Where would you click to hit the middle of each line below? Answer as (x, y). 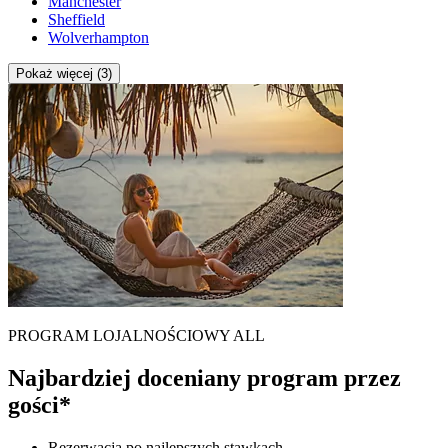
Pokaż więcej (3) (64, 74)
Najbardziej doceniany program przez (204, 378)
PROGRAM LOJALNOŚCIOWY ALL (136, 336)
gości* (39, 405)
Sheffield (76, 20)
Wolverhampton (98, 38)
